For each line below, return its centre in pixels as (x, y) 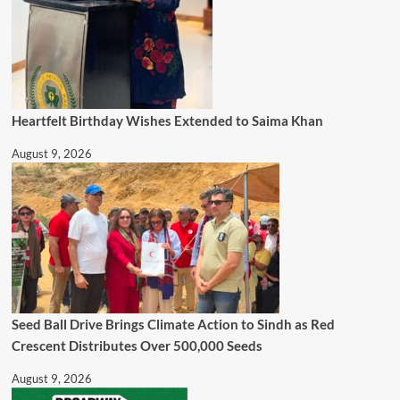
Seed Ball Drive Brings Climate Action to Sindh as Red (173, 324)
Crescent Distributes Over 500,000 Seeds (137, 346)
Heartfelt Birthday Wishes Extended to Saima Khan (167, 121)
